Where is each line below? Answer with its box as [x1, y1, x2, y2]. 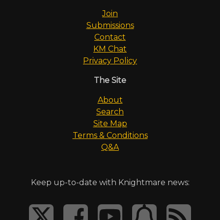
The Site [94, 75, 126, 85]
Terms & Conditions [72, 130, 148, 140]
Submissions [86, 20, 134, 30]
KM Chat [93, 44, 127, 54]
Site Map [93, 118, 127, 128]
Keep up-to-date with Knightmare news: [30, 177, 190, 187]
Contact [94, 32, 126, 42]
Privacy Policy [83, 55, 137, 65]
